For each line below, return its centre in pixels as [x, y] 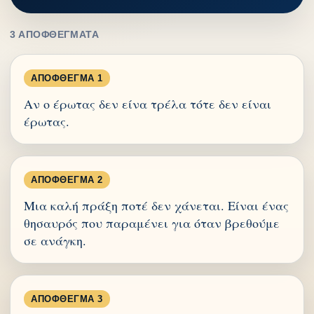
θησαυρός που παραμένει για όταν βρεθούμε [152, 223]
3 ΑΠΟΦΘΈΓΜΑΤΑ [55, 34]
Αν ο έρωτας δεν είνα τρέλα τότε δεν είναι [148, 104]
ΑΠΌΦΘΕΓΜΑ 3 [67, 299]
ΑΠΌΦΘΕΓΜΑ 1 [67, 78]
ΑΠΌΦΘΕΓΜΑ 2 [67, 180]
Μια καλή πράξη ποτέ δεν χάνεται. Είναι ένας [156, 205]
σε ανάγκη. [55, 240]
